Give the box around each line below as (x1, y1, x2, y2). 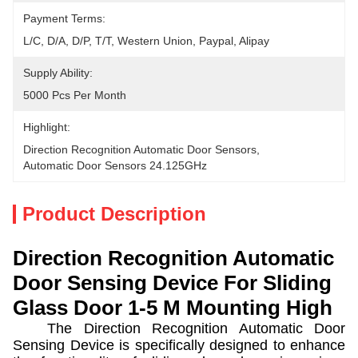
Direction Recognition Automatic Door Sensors (23, 143, 257, 156)
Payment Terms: (23, 12, 105, 25)
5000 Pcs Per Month (23, 89, 126, 101)
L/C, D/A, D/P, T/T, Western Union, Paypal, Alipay (23, 34, 269, 47)
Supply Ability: (23, 66, 93, 79)
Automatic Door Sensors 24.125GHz (23, 159, 207, 172)
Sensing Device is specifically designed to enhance (13, 337, 345, 353)
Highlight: (23, 121, 70, 133)
